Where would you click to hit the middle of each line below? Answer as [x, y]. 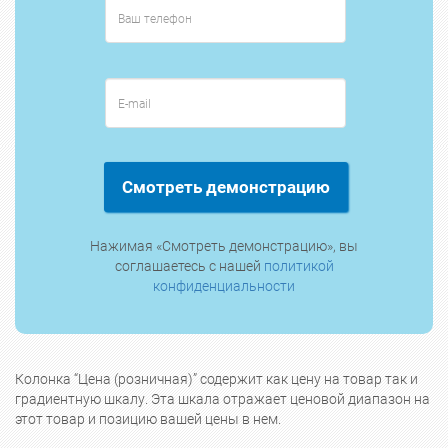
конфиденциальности [224, 287]
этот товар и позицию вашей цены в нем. [148, 420]
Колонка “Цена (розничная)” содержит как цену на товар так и [216, 380]
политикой [298, 267]
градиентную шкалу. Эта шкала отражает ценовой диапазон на [222, 400]
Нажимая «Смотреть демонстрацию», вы [224, 247]
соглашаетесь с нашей [189, 267]
